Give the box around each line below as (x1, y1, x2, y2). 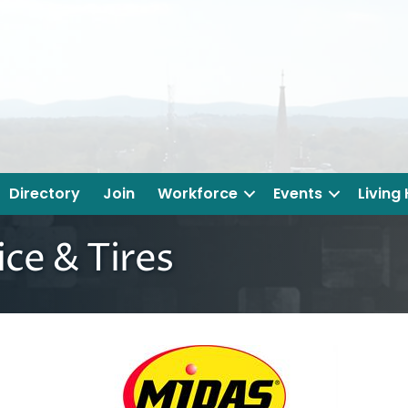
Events (273, 183, 322, 205)
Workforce (158, 183, 238, 205)
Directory (9, 183, 80, 205)
